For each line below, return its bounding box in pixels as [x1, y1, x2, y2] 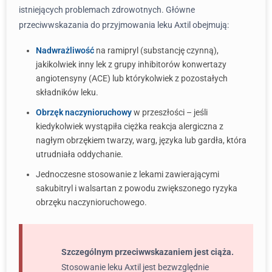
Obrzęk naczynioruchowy [36, 107, 132, 117]
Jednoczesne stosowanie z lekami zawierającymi [36, 169, 219, 179]
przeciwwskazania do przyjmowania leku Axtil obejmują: [19, 20, 229, 30]
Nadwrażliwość [36, 46, 94, 55]
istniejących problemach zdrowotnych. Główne [19, 5, 195, 15]
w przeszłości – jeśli [132, 107, 208, 117]
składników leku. [36, 87, 98, 97]
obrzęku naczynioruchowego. [36, 197, 147, 207]
